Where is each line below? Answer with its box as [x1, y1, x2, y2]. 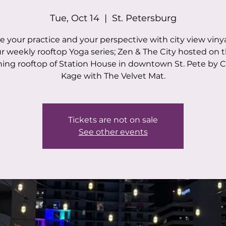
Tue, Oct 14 [49, 13, 99, 24]
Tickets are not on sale [68, 115, 158, 125]
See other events [78, 127, 148, 137]
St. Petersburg [111, 13, 177, 24]
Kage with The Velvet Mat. [61, 71, 165, 81]
